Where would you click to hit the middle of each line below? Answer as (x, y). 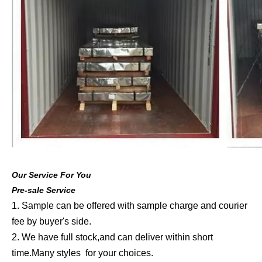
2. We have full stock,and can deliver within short (112, 237)
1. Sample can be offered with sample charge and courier (130, 206)
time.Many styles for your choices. (84, 253)
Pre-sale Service (44, 190)
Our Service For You (51, 175)
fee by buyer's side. (51, 222)
